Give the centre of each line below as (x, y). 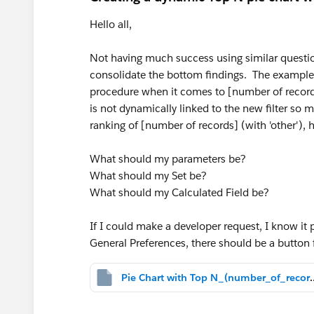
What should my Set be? (148, 176)
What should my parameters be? (168, 159)
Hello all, (111, 24)
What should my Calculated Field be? (179, 192)
